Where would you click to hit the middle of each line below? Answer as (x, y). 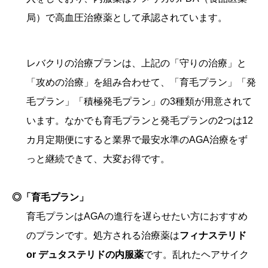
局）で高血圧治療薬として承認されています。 (127, 18)
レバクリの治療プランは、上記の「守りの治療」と (136, 63)
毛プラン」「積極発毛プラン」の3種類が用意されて (139, 102)
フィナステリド (213, 236)
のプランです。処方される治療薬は (103, 236)
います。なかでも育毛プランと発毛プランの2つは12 (140, 121)
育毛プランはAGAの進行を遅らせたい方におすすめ (137, 217)
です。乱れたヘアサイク (196, 255)
